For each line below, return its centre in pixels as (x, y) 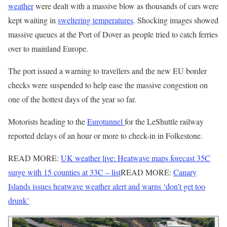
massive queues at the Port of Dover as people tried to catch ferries (113, 34)
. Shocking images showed (176, 20)
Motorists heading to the (48, 121)
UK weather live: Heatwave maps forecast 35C (136, 158)
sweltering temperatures (96, 20)
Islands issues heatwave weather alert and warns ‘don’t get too (107, 186)
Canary (185, 172)
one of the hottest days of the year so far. (72, 99)
